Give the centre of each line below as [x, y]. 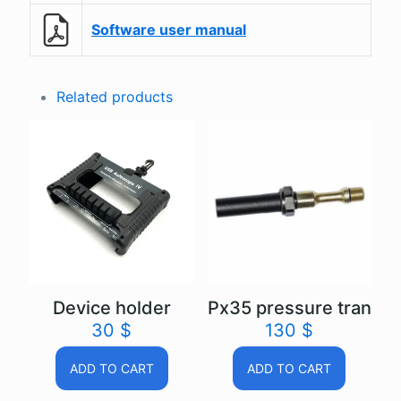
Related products [115, 97]
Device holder [111, 308]
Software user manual [169, 30]
